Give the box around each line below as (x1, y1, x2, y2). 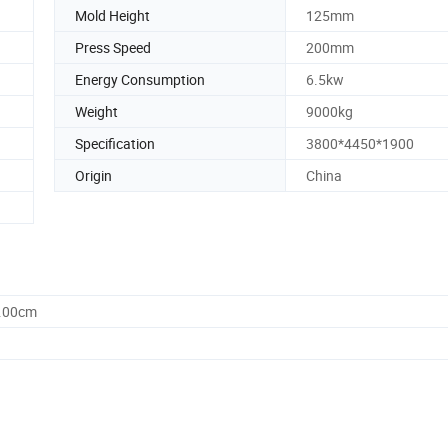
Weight (75, 101, 118, 121)
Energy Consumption (75, 69, 205, 89)
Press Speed (75, 37, 151, 57)
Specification (75, 133, 155, 153)
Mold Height (75, 5, 150, 25)
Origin (75, 165, 112, 185)
